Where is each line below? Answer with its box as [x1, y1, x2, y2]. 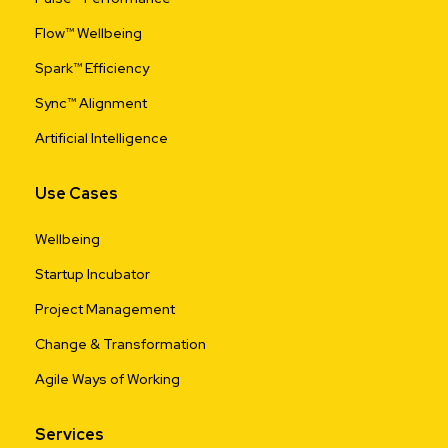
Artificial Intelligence [35, 129, 168, 148]
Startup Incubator [35, 265, 150, 284]
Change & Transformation [35, 335, 206, 354]
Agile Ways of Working [35, 370, 180, 389]
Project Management [35, 300, 175, 319]
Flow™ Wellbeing [35, 24, 142, 43]
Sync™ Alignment [35, 94, 147, 113]
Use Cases [35, 183, 118, 205]
